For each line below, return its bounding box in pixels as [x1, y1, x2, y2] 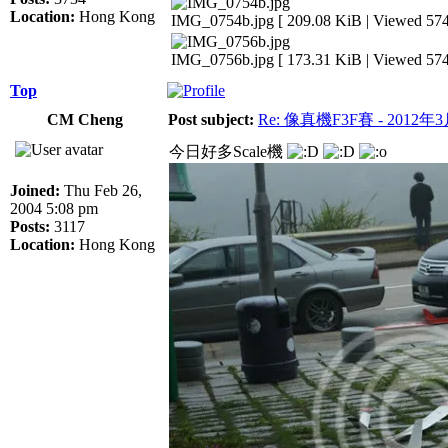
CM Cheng [47, 110, 123, 128]
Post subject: [168, 110, 254, 128]
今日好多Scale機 [169, 142, 287, 160]
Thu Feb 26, [60, 181, 142, 199]
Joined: [10, 181, 60, 199]
